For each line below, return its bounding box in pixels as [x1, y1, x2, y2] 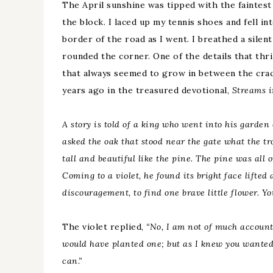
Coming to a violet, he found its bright [62, 170, 224, 181]
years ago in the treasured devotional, [62, 85, 232, 96]
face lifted [224, 170, 268, 181]
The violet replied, [62, 221, 146, 232]
